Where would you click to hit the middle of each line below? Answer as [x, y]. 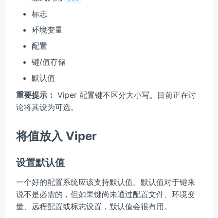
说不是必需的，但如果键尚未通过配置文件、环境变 [106, 194]
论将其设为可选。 [47, 107]
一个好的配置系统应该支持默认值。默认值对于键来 [106, 182]
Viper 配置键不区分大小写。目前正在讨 [126, 95]
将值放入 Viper [56, 136]
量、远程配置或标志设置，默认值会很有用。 [94, 207]
